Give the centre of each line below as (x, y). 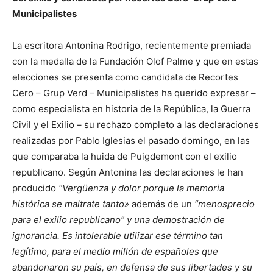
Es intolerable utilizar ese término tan (143, 235)
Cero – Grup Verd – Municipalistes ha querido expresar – (134, 93)
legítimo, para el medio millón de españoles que (115, 251)
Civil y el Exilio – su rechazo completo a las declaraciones (136, 124)
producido (35, 188)
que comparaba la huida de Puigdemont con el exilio (125, 156)
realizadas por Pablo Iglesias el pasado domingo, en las (131, 140)
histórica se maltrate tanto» (71, 204)
